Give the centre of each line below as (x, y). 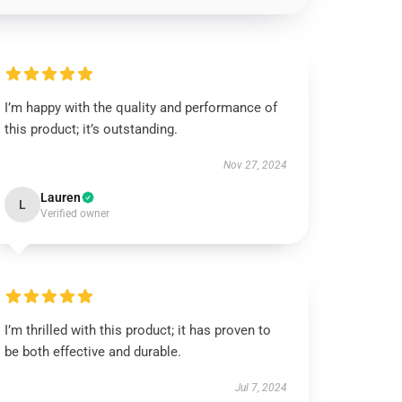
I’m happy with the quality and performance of (141, 108)
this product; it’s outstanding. (92, 129)
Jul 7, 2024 (261, 388)
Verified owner (75, 214)
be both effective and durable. (93, 352)
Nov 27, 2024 (255, 165)
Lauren (61, 197)
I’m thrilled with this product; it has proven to (138, 330)
